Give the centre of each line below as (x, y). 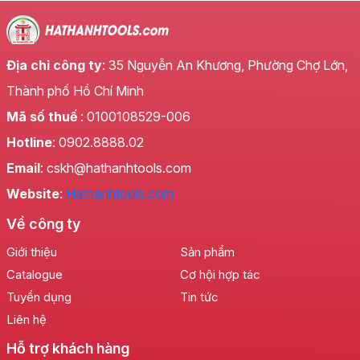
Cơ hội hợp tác (220, 275)
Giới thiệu (32, 252)
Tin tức (199, 297)
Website (33, 194)
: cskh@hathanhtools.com (116, 168)
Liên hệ (27, 320)
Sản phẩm (207, 252)
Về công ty (43, 224)
